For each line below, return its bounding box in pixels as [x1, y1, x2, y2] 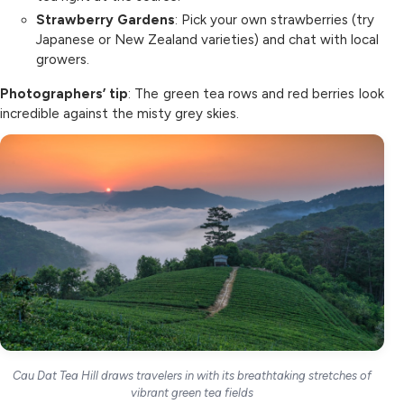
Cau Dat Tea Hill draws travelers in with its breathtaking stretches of [12, 368, 372, 382]
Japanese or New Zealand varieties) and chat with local [36, 32, 379, 48]
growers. [36, 51, 89, 68]
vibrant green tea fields [130, 385, 253, 399]
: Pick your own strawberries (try [175, 12, 374, 28]
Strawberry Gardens [36, 12, 175, 28]
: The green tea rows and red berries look [128, 86, 384, 102]
